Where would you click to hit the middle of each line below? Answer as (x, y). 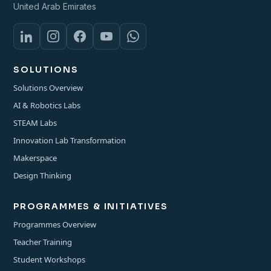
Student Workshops (49, 260)
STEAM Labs (35, 123)
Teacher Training (43, 242)
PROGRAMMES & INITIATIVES (91, 207)
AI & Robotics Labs (47, 106)
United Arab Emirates (55, 7)
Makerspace (35, 158)
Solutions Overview (48, 88)
